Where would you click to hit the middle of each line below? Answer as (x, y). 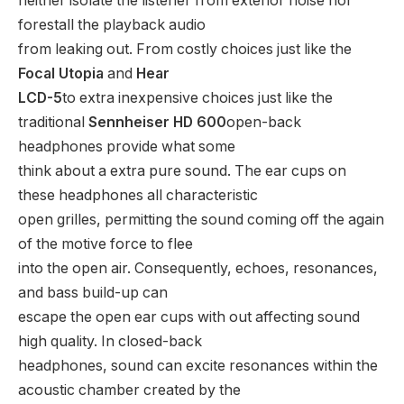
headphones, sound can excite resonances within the (198, 365)
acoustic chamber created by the (129, 390)
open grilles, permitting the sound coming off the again (201, 219)
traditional (53, 122)
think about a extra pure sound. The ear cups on (182, 170)
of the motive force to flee (106, 243)
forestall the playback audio (112, 24)
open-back (264, 122)
